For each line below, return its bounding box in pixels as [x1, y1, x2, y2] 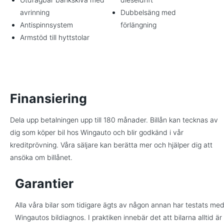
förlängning [120, 20, 156, 29]
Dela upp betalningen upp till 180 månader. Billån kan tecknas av [10, 115, 218, 124]
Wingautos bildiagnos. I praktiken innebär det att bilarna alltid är [15, 213, 222, 221]
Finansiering [10, 91, 87, 106]
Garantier [15, 176, 73, 191]
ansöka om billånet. [10, 153, 72, 161]
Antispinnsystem [20, 20, 73, 29]
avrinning [20, 8, 49, 16]
